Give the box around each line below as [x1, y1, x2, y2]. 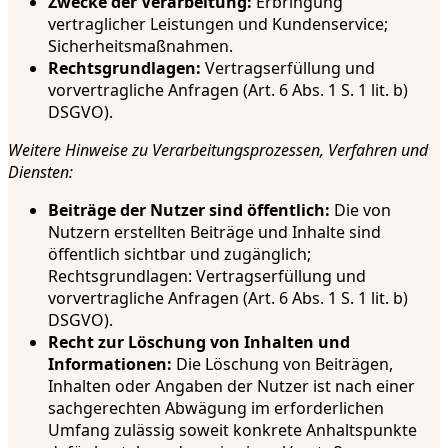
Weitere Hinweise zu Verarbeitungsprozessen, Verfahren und [8, 138, 428, 161]
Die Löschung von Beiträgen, [172, 352, 393, 375]
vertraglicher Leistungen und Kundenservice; [48, 12, 388, 35]
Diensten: [8, 160, 73, 183]
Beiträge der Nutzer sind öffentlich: [48, 198, 330, 221]
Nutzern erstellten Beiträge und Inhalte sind [48, 220, 381, 243]
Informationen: [48, 352, 172, 375]
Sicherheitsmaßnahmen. [48, 34, 233, 57]
